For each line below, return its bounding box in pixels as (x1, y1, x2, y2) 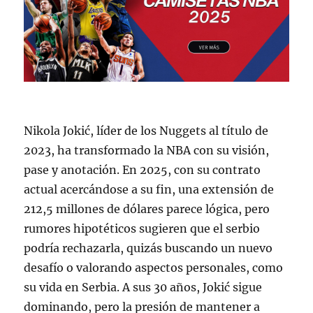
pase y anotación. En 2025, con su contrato (24, 163, 261, 177)
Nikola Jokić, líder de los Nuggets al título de (24, 124, 269, 138)
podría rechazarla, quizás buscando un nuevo (24, 241, 273, 256)
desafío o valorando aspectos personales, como (24, 261, 284, 275)
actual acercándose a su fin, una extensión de (24, 182, 275, 197)
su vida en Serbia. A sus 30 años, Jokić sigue (24, 280, 263, 295)
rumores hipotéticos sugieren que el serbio (24, 221, 261, 236)
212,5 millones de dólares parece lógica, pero (24, 202, 270, 217)
